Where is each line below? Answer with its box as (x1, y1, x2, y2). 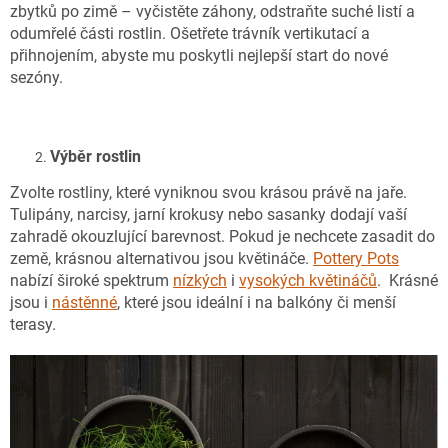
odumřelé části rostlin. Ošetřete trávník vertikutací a (10, 23, 370, 43)
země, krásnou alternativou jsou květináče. (10, 248, 313, 268)
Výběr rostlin (50, 146, 141, 166)
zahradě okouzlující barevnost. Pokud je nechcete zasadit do (10, 226, 435, 246)
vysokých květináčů (239, 270, 377, 290)
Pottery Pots (313, 248, 399, 268)
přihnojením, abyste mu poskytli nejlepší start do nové (10, 45, 388, 65)
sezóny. (10, 67, 63, 87)
